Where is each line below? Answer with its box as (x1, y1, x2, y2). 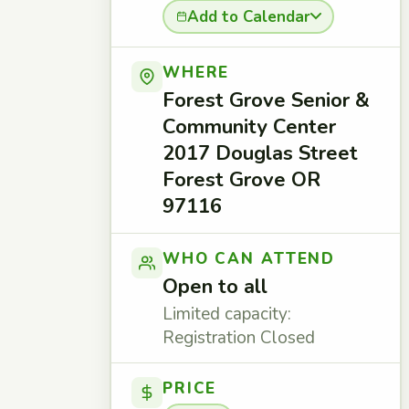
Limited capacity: (163, 302, 291, 326)
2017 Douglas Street (163, 140, 358, 167)
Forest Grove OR (163, 166, 320, 194)
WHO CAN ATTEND (163, 248, 336, 269)
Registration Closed (163, 326, 315, 350)
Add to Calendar (186, 5, 310, 27)
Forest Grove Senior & (163, 87, 370, 114)
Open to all (163, 273, 267, 300)
